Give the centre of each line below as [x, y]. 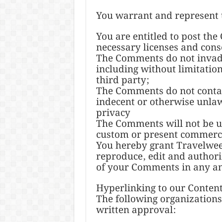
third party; [122, 80]
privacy [113, 113]
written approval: [136, 210]
